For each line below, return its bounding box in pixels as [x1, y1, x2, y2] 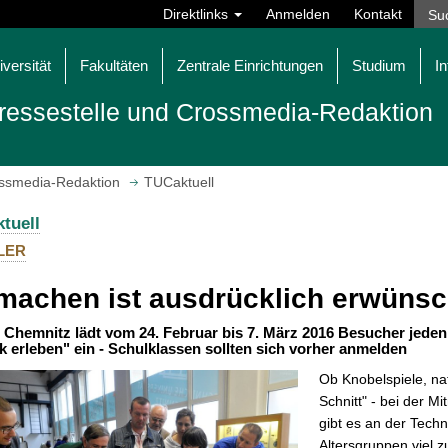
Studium [352, 57, 406, 74]
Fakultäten [80, 57, 148, 74]
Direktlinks [163, 6, 232, 22]
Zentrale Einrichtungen [177, 57, 323, 74]
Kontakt [354, 6, 402, 22]
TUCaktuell [144, 174, 214, 191]
